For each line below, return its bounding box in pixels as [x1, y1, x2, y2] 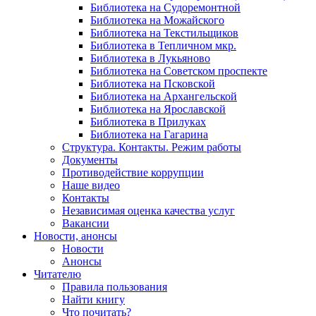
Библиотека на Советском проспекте [90, 64, 267, 77]
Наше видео [62, 178, 120, 191]
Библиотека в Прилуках [90, 115, 206, 128]
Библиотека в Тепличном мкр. [90, 39, 236, 51]
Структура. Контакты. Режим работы [62, 140, 241, 153]
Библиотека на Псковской [90, 77, 215, 90]
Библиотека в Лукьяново [90, 51, 210, 64]
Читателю [34, 267, 81, 280]
